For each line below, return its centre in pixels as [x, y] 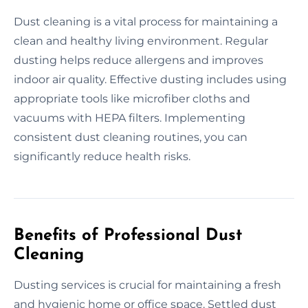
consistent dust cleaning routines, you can [131, 137]
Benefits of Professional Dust [128, 235]
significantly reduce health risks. [102, 156]
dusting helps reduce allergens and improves [139, 60]
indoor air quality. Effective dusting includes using [150, 79]
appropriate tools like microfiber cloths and [132, 98]
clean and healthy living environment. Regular [141, 41]
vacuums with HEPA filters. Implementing [130, 118]
